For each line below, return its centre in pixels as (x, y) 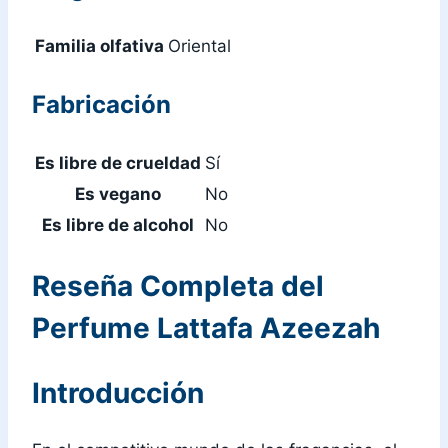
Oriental (199, 45)
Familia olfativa (99, 45)
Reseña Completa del (178, 285)
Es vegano (118, 193)
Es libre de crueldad (118, 162)
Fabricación (101, 104)
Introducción (118, 393)
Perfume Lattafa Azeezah (206, 327)
